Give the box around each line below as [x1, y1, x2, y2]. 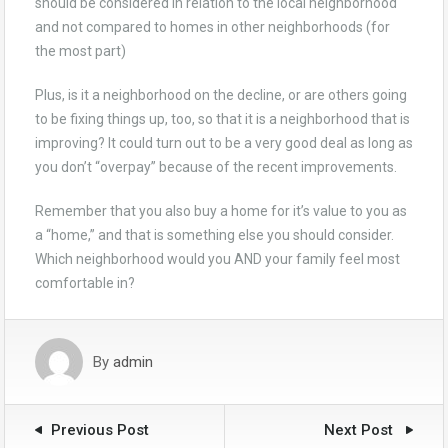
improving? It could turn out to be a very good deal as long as [35, 135, 413, 151]
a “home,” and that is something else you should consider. [35, 227, 394, 243]
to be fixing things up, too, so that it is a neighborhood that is [35, 111, 410, 127]
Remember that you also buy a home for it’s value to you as [35, 203, 407, 219]
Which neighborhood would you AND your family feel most [35, 251, 400, 267]
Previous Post [51, 421, 149, 439]
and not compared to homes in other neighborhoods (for [35, 19, 390, 35]
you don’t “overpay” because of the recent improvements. [35, 159, 397, 175]
